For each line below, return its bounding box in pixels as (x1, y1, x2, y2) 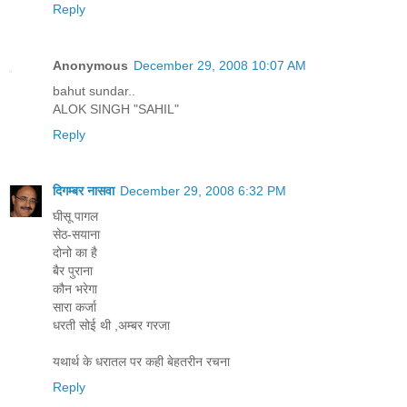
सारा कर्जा (53, 299, 96, 314)
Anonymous (53, 57, 128, 73)
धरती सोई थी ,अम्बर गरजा (53, 317, 170, 333)
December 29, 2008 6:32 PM (120, 183, 286, 198)
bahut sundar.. (53, 83, 135, 98)
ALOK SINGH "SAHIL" (53, 101, 179, 116)
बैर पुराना (53, 263, 93, 278)
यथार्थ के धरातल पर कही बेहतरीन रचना (53, 353, 230, 369)
